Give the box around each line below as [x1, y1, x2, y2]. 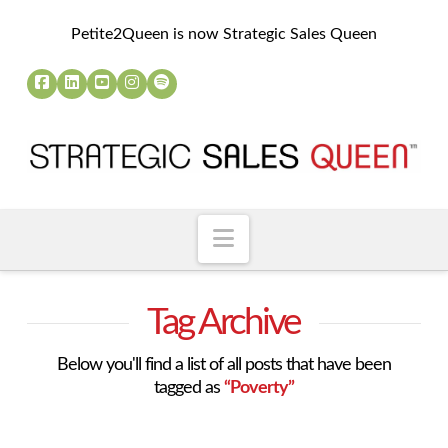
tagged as [153, 379, 224, 397]
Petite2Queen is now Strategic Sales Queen [70, 26, 377, 42]
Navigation [233, 224, 348, 249]
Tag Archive [147, 305, 301, 341]
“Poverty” [223, 379, 294, 397]
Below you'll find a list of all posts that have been [56, 356, 391, 374]
